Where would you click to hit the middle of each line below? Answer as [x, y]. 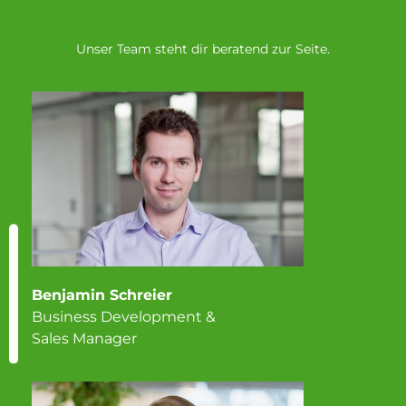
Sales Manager [84, 339]
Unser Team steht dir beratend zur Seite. [203, 48]
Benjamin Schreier [102, 295]
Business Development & [124, 317]
